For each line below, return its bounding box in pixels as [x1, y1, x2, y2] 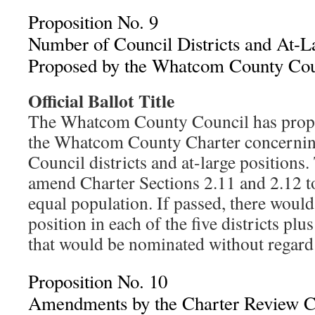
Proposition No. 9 [28, 9, 158, 34]
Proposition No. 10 [28, 269, 167, 294]
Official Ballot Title [28, 87, 174, 114]
